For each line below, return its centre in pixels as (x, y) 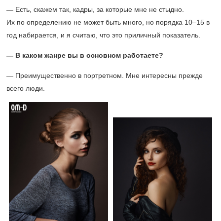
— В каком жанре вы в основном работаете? (85, 55)
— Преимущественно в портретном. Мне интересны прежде (105, 75)
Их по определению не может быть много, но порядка (95, 22)
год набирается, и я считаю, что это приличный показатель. (103, 35)
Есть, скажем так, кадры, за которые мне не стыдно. (100, 9)
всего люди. (26, 88)
